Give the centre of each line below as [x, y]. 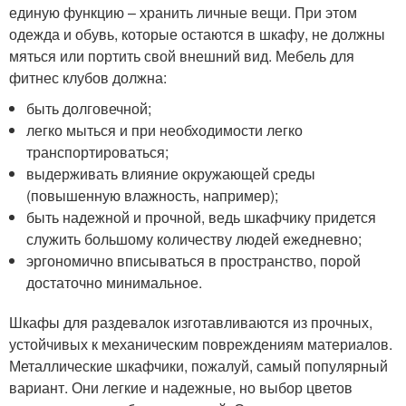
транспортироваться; [98, 152]
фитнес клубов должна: [88, 77]
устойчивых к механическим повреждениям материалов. [201, 344]
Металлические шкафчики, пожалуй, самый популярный [198, 366]
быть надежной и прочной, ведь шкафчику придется [202, 217]
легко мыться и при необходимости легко [165, 130]
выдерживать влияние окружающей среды [171, 174]
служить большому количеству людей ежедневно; [194, 239]
